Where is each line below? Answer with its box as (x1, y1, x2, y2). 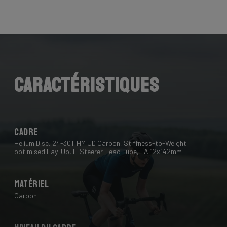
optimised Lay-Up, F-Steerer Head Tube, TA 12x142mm (14, 146, 182, 156)
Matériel (14, 178, 49, 191)
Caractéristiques (14, 72, 160, 98)
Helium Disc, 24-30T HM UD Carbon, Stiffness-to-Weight (14, 138, 186, 147)
